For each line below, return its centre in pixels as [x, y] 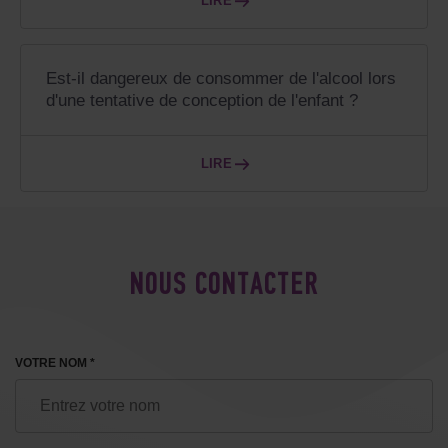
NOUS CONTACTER [224, 287]
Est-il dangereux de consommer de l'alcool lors [221, 79]
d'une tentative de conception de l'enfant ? [202, 101]
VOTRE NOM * [55, 363]
